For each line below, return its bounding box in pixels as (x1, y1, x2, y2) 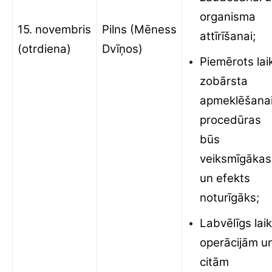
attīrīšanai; (200, 29, 256, 43)
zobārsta (200, 74, 248, 88)
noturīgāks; (200, 191, 259, 205)
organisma (200, 10, 256, 24)
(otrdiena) (18, 42, 77, 56)
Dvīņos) (102, 42, 143, 56)
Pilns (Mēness (102, 22, 177, 36)
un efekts (200, 171, 250, 185)
